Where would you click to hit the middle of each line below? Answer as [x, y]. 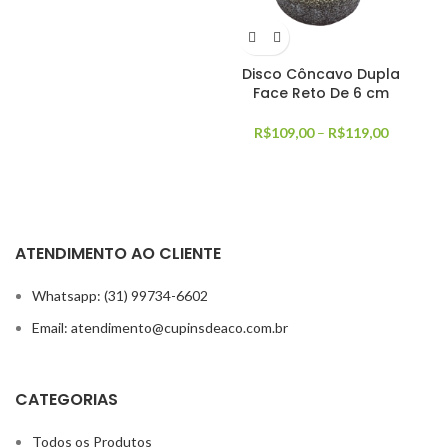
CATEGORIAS [66, 399]
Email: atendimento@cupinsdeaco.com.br [160, 327]
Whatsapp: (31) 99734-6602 [120, 295]
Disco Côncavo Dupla [321, 74]
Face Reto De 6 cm [321, 93]
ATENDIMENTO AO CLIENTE [118, 253]
